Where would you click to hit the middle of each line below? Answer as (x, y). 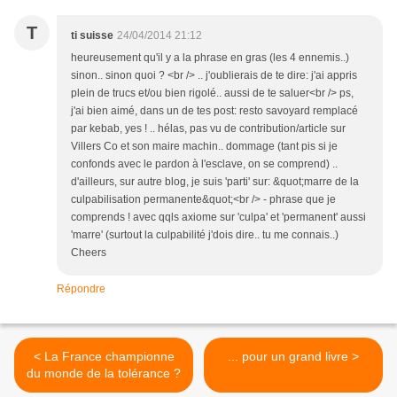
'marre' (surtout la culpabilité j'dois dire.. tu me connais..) (205, 235)
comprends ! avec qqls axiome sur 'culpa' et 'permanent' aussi (218, 218)
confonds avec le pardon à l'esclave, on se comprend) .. (204, 164)
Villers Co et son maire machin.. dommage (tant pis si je (204, 147)
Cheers (89, 253)
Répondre (81, 289)
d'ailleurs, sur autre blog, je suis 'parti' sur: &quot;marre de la (215, 182)
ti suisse (92, 36)
